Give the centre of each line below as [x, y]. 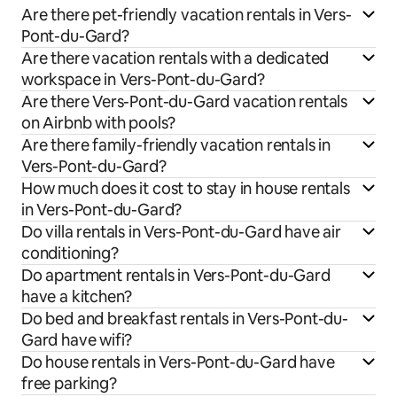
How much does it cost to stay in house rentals [186, 188]
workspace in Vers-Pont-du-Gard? [143, 79]
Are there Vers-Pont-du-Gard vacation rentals [185, 101]
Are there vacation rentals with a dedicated [175, 58]
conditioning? [70, 253]
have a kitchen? [77, 296]
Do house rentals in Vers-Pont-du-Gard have [178, 362]
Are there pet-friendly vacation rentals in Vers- [187, 14]
